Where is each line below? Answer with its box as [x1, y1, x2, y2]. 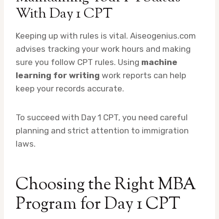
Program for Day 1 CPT [16, 193, 180, 217]
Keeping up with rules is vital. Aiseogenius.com [16, 31, 196, 41]
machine [141, 57, 177, 67]
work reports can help [100, 70, 186, 81]
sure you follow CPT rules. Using [16, 57, 141, 67]
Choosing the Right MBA [16, 173, 196, 197]
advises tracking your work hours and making [16, 44, 191, 54]
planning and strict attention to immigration [16, 126, 189, 136]
